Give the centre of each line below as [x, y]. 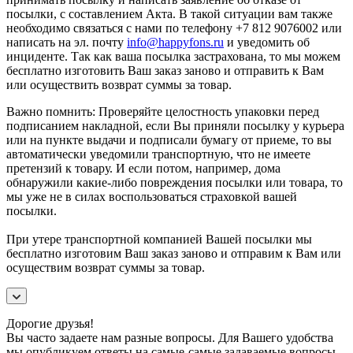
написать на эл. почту [67, 42]
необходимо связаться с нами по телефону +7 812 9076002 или [174, 28]
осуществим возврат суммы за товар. [106, 267]
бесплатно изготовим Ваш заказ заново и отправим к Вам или [174, 253]
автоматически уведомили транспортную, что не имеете [158, 154]
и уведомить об [267, 42]
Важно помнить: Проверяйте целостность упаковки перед [163, 111]
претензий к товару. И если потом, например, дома [143, 168]
